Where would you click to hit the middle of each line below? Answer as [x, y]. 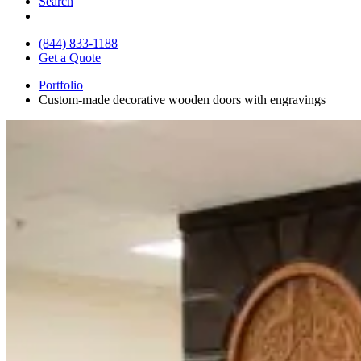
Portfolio [61, 85]
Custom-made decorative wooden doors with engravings [182, 99]
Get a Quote [70, 57]
